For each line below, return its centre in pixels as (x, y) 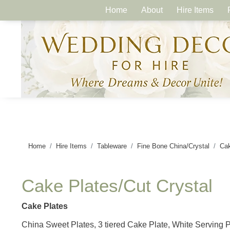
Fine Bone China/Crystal (173, 146)
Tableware (112, 146)
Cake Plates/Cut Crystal (117, 185)
